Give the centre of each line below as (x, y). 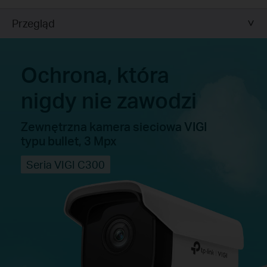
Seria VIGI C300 (65, 164)
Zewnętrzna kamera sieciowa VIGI (114, 127)
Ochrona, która (95, 75)
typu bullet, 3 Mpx (69, 141)
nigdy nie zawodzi (108, 100)
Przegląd (33, 23)
